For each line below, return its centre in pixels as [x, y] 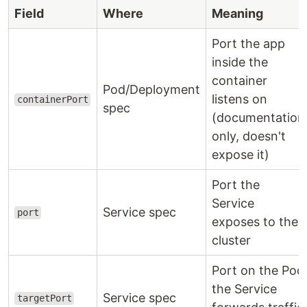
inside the [240, 62]
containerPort [52, 100]
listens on [240, 99]
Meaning [237, 13]
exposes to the [255, 221]
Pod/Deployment [151, 89]
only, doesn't [249, 136]
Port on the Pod [258, 270]
